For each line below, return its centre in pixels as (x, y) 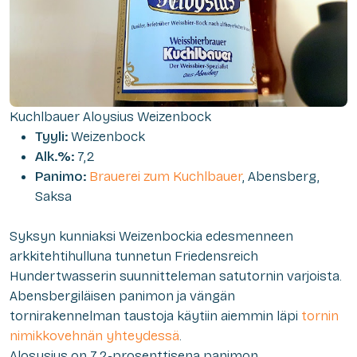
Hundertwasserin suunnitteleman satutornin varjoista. (176, 276)
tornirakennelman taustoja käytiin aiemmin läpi (155, 316)
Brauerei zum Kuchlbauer (166, 176)
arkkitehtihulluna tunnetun (92, 256)
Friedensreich (216, 256)
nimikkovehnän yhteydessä (94, 335)
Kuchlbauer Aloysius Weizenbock (110, 116)
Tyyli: (53, 136)
